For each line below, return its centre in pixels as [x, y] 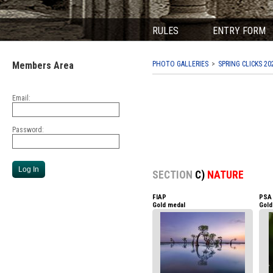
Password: [28, 130]
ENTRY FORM [239, 31]
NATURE [225, 175]
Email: [21, 98]
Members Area [43, 66]
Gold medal [169, 205]
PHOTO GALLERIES [180, 64]
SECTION [172, 175]
